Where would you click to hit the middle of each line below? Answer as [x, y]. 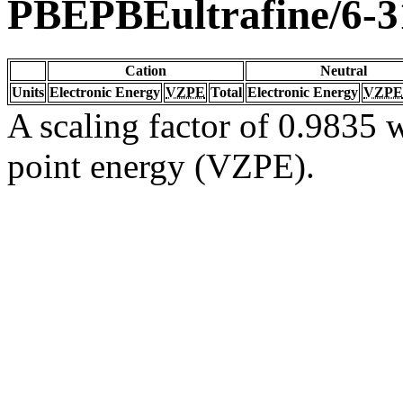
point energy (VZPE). [161, 166]
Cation [146, 70]
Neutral [344, 70]
